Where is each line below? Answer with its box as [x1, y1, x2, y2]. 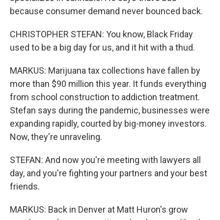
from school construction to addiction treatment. [10, 92, 200, 102]
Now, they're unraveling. [10, 132, 102, 142]
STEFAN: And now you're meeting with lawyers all [10, 155, 201, 165]
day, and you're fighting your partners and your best [10, 168, 207, 178]
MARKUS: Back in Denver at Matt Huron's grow [10, 204, 188, 215]
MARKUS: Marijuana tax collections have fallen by [10, 65, 200, 76]
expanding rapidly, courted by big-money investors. [10, 118, 207, 129]
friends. [10, 181, 40, 192]
